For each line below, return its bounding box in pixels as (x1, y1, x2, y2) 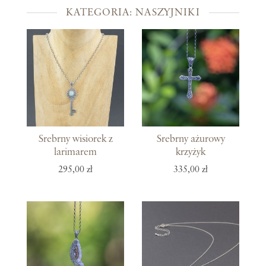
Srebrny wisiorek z (38, 134, 113, 145)
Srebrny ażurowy (156, 134, 225, 145)
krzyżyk (176, 147, 205, 158)
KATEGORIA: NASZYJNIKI (66, 7, 200, 18)
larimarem (54, 147, 97, 158)
